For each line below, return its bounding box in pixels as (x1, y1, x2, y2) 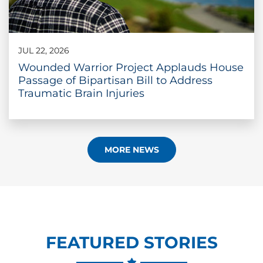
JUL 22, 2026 (18, 45, 69, 56)
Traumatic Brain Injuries (18, 86, 144, 100)
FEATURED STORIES (45, 232, 218, 252)
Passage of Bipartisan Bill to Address (18, 73, 213, 87)
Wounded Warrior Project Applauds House (18, 60, 244, 74)
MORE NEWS (104, 144, 159, 155)
